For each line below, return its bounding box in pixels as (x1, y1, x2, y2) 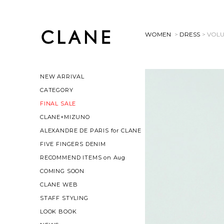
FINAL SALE (40, 100, 76, 107)
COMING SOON (40, 167, 85, 174)
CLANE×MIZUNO (40, 113, 90, 120)
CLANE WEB (40, 181, 78, 188)
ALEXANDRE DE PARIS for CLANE (40, 127, 142, 134)
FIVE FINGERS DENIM (40, 140, 106, 147)
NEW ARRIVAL (40, 73, 85, 80)
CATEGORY (40, 86, 73, 93)
